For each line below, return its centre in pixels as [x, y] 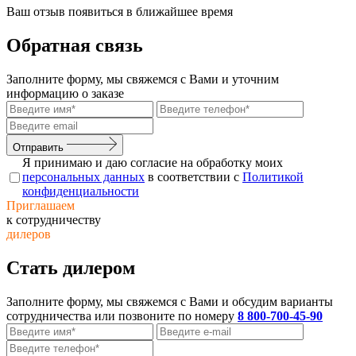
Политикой [273, 177]
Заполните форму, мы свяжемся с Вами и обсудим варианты [170, 302]
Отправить [40, 148]
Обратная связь [75, 45]
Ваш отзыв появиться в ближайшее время [120, 11]
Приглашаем [41, 206]
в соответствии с [193, 177]
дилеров [29, 234]
